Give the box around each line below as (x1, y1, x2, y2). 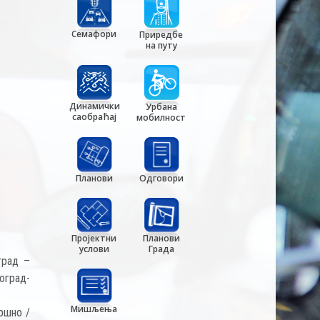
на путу (145, 39, 177, 52)
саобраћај (71, 110, 116, 123)
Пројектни (71, 231, 117, 244)
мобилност (136, 111, 186, 124)
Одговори (139, 171, 184, 184)
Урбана (145, 101, 177, 114)
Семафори (71, 27, 117, 40)
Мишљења (71, 303, 118, 316)
